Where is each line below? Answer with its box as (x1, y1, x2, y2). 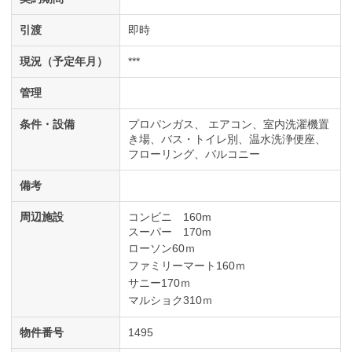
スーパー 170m (128, 225, 211, 239)
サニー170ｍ (128, 277, 191, 290)
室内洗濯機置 (263, 118, 329, 131)
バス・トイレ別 (161, 133, 238, 146)
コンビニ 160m (128, 211, 211, 224)
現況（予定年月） (20, 55, 108, 68)
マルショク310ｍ (128, 294, 213, 307)
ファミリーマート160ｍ (128, 259, 246, 273)
